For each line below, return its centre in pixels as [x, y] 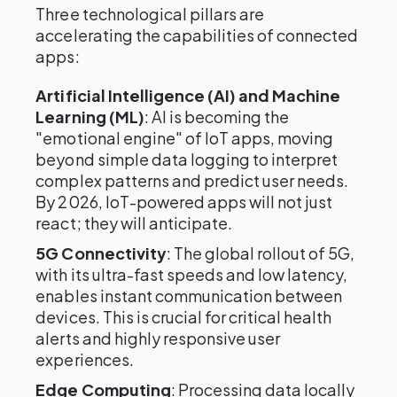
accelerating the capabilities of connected [197, 35]
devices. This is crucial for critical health [184, 317]
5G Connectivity [101, 253]
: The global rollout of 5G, [261, 253]
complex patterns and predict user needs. [192, 180]
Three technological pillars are [150, 14]
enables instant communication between [189, 296]
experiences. [85, 359]
